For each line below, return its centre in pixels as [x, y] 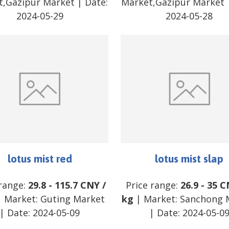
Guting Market [73, 199]
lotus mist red [40, 159]
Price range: [153, 185]
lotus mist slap [189, 159]
